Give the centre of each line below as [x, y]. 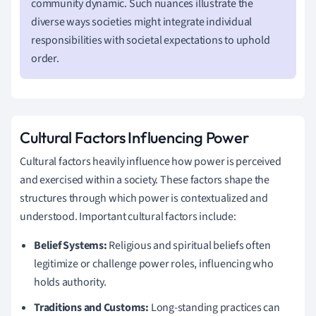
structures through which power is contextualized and [144, 198]
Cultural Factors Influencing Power [134, 137]
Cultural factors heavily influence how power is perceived [151, 161]
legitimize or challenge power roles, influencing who [154, 263]
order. [45, 58]
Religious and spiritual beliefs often [189, 245]
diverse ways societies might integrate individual [142, 22]
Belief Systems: [71, 245]
